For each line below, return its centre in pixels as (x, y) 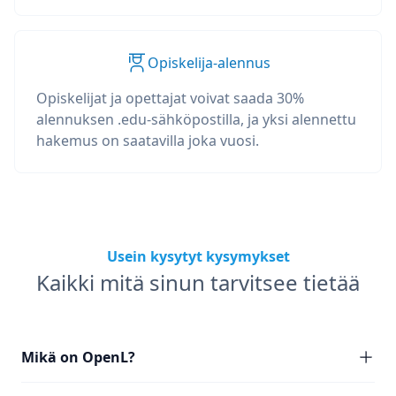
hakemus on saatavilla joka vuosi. (148, 141)
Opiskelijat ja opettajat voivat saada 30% (170, 98)
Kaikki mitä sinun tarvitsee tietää (198, 282)
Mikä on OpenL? (78, 357)
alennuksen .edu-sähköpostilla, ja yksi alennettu (196, 119)
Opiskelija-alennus (209, 63)
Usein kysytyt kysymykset (198, 256)
